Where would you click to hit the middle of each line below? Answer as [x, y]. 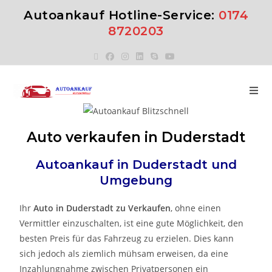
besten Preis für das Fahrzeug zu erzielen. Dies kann [127, 238]
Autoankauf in [84, 164]
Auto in [50, 208]
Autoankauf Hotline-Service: [121, 15]
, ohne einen [196, 208]
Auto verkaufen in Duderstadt [136, 137]
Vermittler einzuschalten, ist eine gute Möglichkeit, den [132, 223]
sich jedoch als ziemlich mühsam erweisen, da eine [124, 253]
